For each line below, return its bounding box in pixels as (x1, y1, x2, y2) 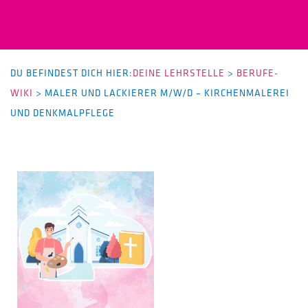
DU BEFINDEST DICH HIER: (10, 66, 133, 80)
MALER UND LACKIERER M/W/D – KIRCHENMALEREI (45, 86, 289, 100)
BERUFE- (236, 66, 278, 80)
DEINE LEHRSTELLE (133, 66, 225, 80)
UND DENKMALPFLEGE (10, 106, 115, 120)
